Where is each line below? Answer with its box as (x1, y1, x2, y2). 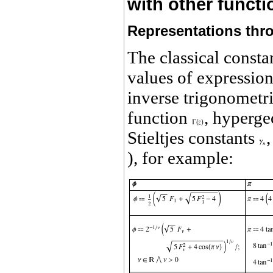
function (127, 108, 192, 128)
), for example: (127, 148, 233, 168)
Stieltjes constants (127, 128, 259, 148)
